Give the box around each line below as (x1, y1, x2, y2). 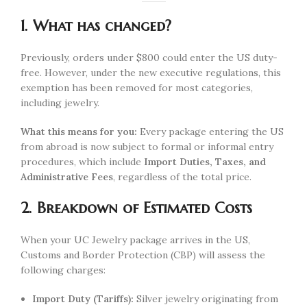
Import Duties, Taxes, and (144, 155, 266, 168)
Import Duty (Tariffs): (32, 292, 134, 305)
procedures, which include (21, 155, 144, 168)
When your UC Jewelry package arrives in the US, (21, 233, 250, 246)
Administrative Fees (21, 170, 113, 183)
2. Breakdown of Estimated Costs (21, 198, 252, 217)
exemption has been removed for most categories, (21, 81, 253, 94)
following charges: (21, 263, 106, 276)
